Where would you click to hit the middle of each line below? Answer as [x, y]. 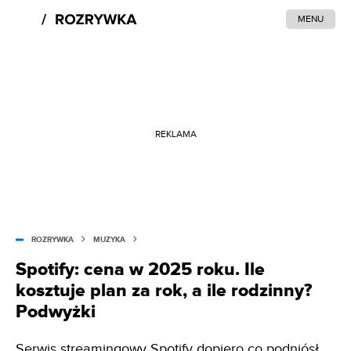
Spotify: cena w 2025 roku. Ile [140, 270]
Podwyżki [56, 312]
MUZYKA [109, 240]
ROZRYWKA [52, 240]
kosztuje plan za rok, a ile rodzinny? [164, 291]
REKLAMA [175, 134]
